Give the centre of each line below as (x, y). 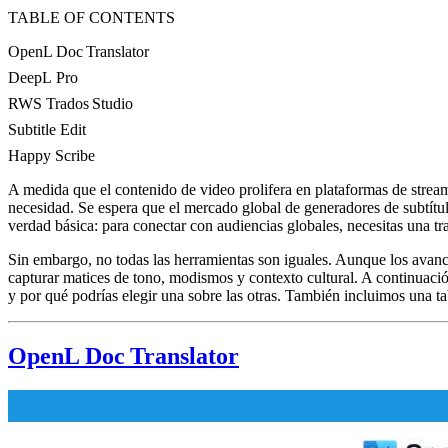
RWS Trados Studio (70, 104)
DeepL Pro (43, 78)
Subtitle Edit (47, 130)
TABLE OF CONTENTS (91, 18)
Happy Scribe (51, 156)
